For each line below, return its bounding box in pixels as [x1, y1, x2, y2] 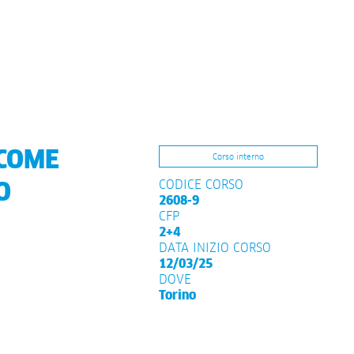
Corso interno [213, 153, 265, 162]
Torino [159, 288, 197, 302]
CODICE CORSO [159, 178, 244, 191]
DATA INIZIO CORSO [159, 241, 272, 254]
